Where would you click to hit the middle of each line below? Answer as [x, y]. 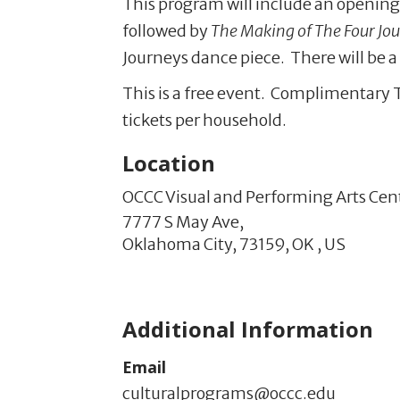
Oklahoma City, [179, 245]
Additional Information [248, 329]
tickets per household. [204, 121]
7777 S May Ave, [183, 222]
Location [169, 163]
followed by [167, 31]
